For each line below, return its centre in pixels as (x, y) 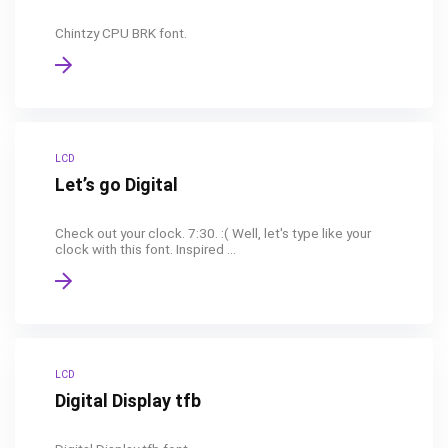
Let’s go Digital (116, 184)
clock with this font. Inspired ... (145, 249)
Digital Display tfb (128, 400)
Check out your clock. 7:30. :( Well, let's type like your (213, 233)
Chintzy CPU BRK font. (121, 33)
